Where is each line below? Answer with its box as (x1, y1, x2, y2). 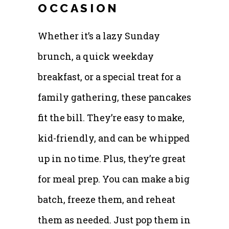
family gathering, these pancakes (38, 90, 191, 103)
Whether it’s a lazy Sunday (38, 29, 160, 42)
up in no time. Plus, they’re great (38, 152, 186, 165)
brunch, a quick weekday (38, 50, 154, 62)
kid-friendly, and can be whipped (38, 131, 190, 144)
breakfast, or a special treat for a (38, 70, 181, 83)
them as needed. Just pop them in (38, 213, 191, 226)
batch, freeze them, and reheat (38, 193, 175, 205)
